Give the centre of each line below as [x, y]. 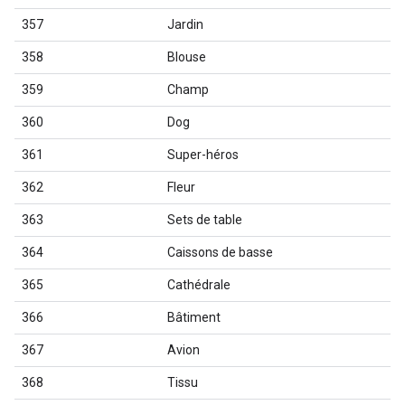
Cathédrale [199, 285]
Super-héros [203, 155]
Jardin [185, 24]
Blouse [187, 57]
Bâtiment [194, 317]
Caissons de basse [220, 252]
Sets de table [205, 220]
